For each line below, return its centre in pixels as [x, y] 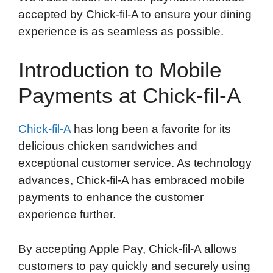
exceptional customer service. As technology [135, 163]
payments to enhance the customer [111, 197]
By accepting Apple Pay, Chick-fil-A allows [128, 249]
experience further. [67, 214]
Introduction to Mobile [120, 70]
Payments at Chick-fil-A [129, 96]
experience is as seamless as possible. [121, 31]
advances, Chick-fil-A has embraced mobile [132, 180]
